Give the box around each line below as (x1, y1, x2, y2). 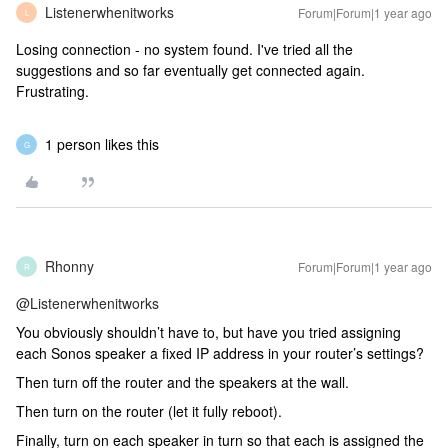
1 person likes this (45, 134, 159, 154)
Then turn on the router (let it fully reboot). (16, 401, 282, 421)
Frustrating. (16, 81, 89, 101)
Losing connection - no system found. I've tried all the (16, 39, 353, 59)
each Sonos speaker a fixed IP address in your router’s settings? (16, 343, 424, 363)
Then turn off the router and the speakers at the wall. (16, 372, 349, 392)
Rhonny (45, 256, 94, 276)
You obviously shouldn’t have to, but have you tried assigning (16, 322, 401, 342)
